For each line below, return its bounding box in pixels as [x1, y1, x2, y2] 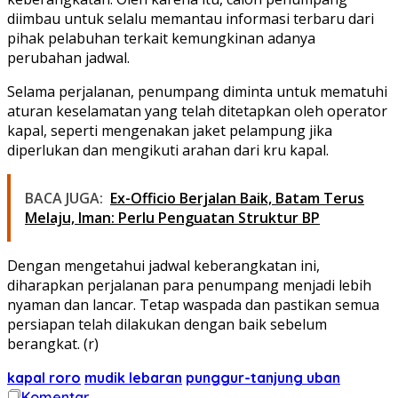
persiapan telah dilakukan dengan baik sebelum [7, 314, 327, 335]
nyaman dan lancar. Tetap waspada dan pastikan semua [7, 295, 379, 315]
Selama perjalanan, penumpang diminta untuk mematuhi [7, 82, 387, 102]
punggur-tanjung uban [186, 369, 340, 387]
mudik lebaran [84, 369, 182, 387]
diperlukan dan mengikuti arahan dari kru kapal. [7, 140, 329, 161]
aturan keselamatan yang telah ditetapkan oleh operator [7, 101, 387, 122]
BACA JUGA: [25, 188, 103, 209]
